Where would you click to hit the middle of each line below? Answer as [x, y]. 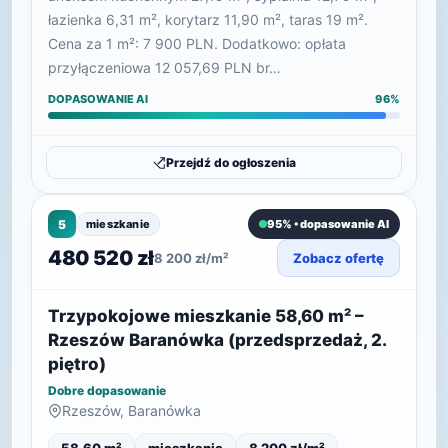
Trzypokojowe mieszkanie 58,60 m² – [206, 316]
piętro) [77, 364]
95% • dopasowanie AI [328, 224]
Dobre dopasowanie [107, 390]
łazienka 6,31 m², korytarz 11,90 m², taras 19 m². [208, 19]
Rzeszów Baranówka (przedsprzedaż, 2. [217, 340]
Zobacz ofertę [338, 258]
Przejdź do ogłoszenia [231, 162]
